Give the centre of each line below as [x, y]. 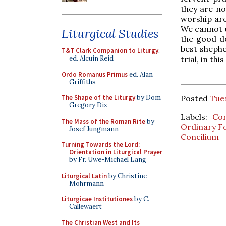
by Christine [127, 176]
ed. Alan [140, 74]
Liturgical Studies [110, 34]
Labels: [197, 117]
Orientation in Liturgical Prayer [116, 152]
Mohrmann [87, 183]
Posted [195, 99]
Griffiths [82, 82]
